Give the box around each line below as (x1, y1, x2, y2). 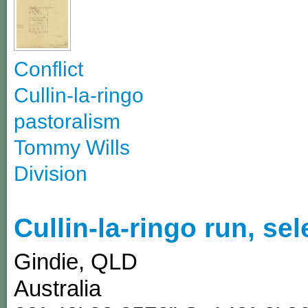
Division (14, 162, 87, 185)
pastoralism (14, 109, 120, 133)
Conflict (14, 57, 83, 80)
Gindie (14, 248, 78, 274)
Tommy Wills (14, 135, 130, 159)
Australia (14, 275, 101, 301)
